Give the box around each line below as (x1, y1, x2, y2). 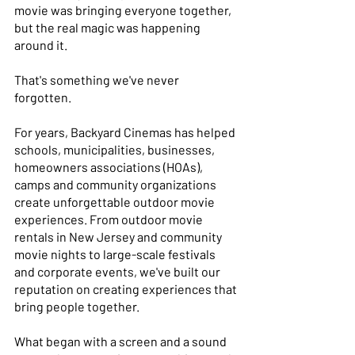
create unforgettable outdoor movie (14, 193, 217, 209)
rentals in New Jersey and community (14, 228, 224, 244)
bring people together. (14, 298, 142, 314)
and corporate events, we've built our (14, 263, 223, 279)
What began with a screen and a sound (14, 333, 229, 349)
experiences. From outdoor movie (14, 211, 205, 227)
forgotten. (14, 89, 74, 105)
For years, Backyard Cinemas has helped (14, 124, 238, 139)
